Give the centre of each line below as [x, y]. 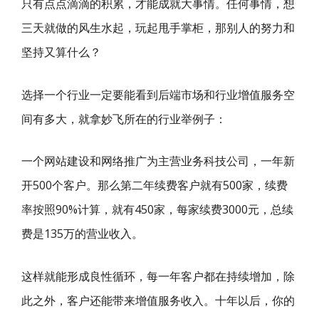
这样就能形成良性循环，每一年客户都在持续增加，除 [158, 276]
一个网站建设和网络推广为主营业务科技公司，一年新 [158, 161]
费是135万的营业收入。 [82, 234]
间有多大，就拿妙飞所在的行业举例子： [124, 119]
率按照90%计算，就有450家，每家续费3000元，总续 [157, 209]
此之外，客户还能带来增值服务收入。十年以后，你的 [158, 300]
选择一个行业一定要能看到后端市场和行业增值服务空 [158, 94]
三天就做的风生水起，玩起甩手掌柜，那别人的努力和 [158, 28]
